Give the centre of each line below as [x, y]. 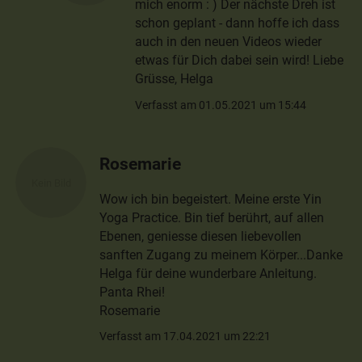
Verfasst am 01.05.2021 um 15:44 [221, 105]
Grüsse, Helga [175, 79]
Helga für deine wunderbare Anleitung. [208, 273]
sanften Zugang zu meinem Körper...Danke [221, 255]
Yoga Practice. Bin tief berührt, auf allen [212, 217]
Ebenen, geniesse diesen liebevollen [201, 236]
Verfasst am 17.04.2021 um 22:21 [185, 337]
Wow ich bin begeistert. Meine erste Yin [211, 199]
